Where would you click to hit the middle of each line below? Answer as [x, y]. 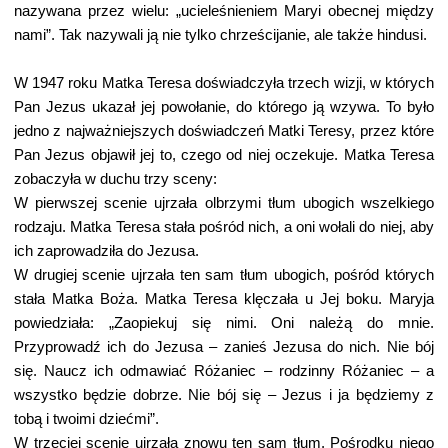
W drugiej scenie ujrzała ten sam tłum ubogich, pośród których [224, 275]
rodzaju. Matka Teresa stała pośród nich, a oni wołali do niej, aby [224, 227]
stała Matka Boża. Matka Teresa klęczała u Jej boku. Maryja [224, 299]
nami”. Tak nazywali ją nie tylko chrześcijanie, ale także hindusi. [220, 35]
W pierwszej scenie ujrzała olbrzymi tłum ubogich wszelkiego [224, 203]
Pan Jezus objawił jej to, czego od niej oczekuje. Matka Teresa [224, 155]
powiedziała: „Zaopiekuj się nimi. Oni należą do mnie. [224, 323]
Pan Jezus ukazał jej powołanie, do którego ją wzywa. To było [224, 107]
